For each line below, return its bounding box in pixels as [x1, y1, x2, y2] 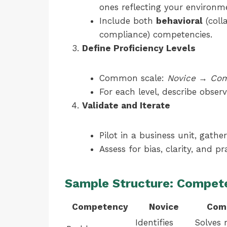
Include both [99, 16, 156, 26]
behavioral [156, 16, 203, 26]
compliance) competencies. [99, 29, 212, 40]
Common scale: [99, 73, 167, 83]
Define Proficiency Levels [82, 43, 196, 53]
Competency [71, 202, 128, 212]
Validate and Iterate [82, 100, 170, 110]
